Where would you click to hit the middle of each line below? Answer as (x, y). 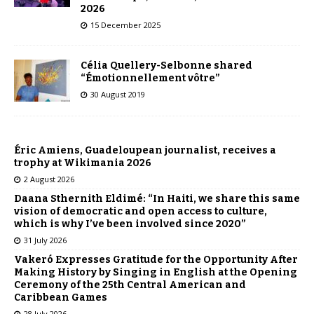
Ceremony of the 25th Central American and (130, 285)
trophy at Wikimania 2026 (83, 163)
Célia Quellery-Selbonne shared (166, 65)
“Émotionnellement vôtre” (150, 78)
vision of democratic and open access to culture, (141, 211)
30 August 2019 (118, 94)
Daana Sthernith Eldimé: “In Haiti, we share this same (157, 198)
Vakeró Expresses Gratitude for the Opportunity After (156, 259)
